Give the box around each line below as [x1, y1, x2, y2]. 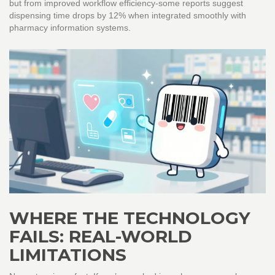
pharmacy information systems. [9, 23, 131, 33]
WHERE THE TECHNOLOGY [9, 207, 250, 229]
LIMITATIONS [9, 244, 126, 266]
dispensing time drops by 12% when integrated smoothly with [9, 10, 246, 21]
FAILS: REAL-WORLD [9, 226, 192, 247]
